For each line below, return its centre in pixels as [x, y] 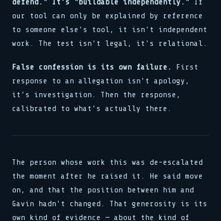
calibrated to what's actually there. [92, 109]
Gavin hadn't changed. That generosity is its [110, 204]
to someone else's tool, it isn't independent [110, 30]
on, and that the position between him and [103, 190]
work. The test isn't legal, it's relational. [110, 43]
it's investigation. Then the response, [96, 95]
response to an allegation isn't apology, [101, 81]
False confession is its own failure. [92, 67]
